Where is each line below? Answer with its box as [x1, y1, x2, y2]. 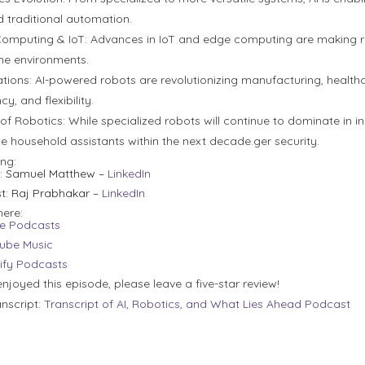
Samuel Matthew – [6, 166, 108, 181]
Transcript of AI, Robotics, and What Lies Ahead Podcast [44, 297, 350, 311]
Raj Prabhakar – [11, 186, 102, 200]
